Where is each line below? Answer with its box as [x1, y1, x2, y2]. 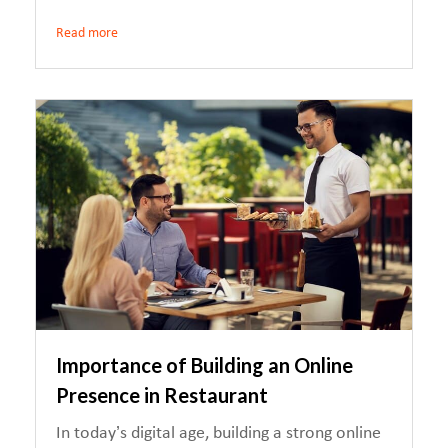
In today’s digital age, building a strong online [56, 424, 381, 443]
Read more [56, 26, 118, 41]
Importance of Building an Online [56, 353, 353, 377]
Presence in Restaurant [56, 383, 268, 407]
